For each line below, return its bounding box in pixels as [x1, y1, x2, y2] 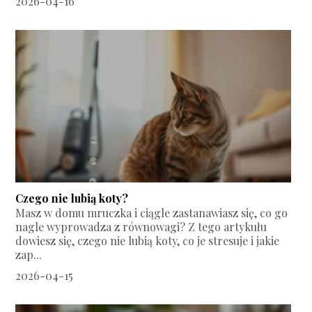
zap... [15, 247, 42, 263]
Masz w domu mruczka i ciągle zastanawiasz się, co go [15, 205, 288, 221]
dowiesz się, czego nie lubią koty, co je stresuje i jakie [15, 233, 280, 249]
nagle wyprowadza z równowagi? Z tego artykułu [15, 219, 267, 235]
